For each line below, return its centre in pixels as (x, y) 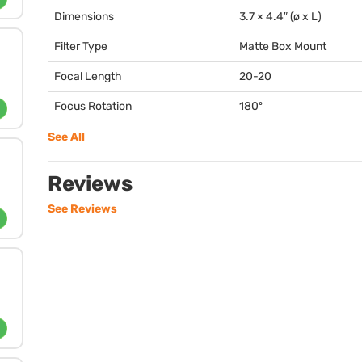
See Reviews (82, 209)
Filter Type (81, 46)
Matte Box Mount (283, 46)
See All (66, 137)
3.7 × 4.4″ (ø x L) (280, 17)
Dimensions (84, 17)
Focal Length (88, 76)
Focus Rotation (93, 106)
